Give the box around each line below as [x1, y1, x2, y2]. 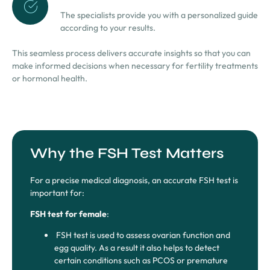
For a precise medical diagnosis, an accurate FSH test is [30, 174, 238, 186]
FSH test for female [30, 208, 107, 219]
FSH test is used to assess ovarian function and [54, 230, 230, 241]
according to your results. [60, 22, 155, 34]
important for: [30, 187, 84, 198]
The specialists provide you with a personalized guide [60, 10, 258, 21]
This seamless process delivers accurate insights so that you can [12, 48, 251, 59]
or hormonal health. [12, 73, 87, 84]
